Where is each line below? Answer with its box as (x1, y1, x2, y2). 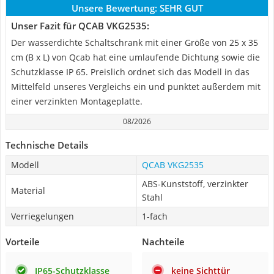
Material (11, 185, 45, 196)
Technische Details (6, 139, 88, 151)
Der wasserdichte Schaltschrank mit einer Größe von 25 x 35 (11, 37, 258, 48)
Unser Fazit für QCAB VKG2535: (11, 20, 149, 32)
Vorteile (6, 235, 40, 248)
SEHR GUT (159, 2, 203, 14)
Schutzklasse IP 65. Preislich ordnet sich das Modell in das (11, 66, 250, 78)
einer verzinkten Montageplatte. (11, 95, 143, 107)
